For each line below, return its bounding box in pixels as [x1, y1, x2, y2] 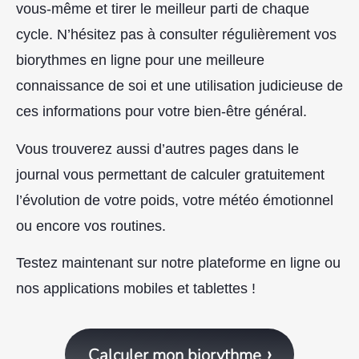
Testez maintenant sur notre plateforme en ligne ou [16, 255, 341, 272]
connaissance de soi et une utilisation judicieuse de [16, 78, 343, 95]
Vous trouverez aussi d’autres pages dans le [16, 140, 299, 157]
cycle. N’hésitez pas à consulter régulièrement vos [16, 26, 337, 43]
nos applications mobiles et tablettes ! [16, 280, 256, 297]
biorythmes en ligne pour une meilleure [16, 52, 264, 69]
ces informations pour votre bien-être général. [16, 103, 307, 120]
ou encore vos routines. [16, 217, 166, 234]
